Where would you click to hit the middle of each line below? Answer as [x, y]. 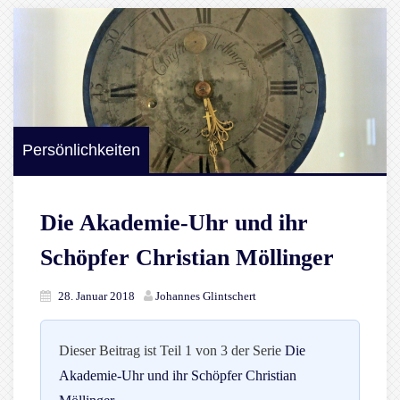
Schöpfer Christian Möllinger [187, 258]
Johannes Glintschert [206, 296]
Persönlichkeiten [81, 150]
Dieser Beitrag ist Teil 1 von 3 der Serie [172, 351]
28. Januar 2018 [96, 296]
